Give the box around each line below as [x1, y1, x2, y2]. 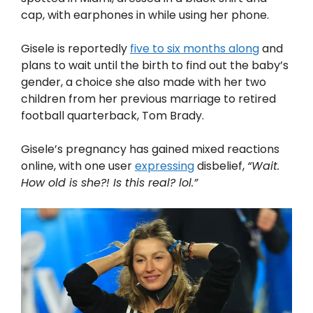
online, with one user [21, 157, 135, 174]
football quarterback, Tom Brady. [21, 107, 204, 124]
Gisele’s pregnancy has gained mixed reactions [21, 140, 279, 157]
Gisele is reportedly [21, 40, 130, 57]
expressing [135, 157, 194, 174]
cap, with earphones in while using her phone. [21, 6, 269, 23]
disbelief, [194, 157, 247, 174]
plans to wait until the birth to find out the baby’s [21, 57, 289, 73]
